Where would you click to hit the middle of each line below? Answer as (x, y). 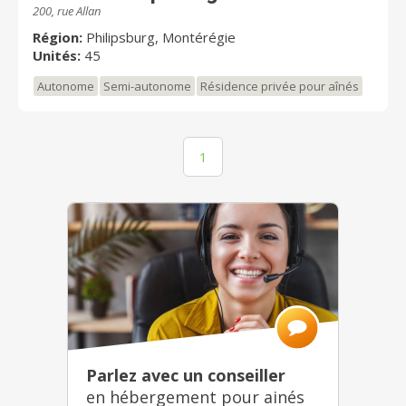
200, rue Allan (67, 11)
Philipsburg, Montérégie (161, 38)
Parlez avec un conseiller (186, 375)
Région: (58, 38)
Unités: (57, 56)
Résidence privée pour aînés (280, 87)
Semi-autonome (147, 87)
